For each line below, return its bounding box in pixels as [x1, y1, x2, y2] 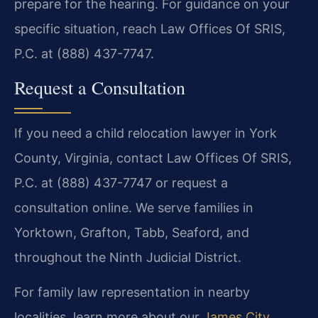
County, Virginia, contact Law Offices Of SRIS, [14, 150, 292, 165]
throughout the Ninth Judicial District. [14, 249, 241, 265]
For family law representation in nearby [14, 285, 250, 300]
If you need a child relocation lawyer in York [14, 125, 277, 141]
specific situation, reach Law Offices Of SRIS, [14, 21, 285, 37]
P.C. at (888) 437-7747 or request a [14, 175, 228, 190]
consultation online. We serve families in [14, 199, 253, 215]
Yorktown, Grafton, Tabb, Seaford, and [14, 224, 249, 240]
